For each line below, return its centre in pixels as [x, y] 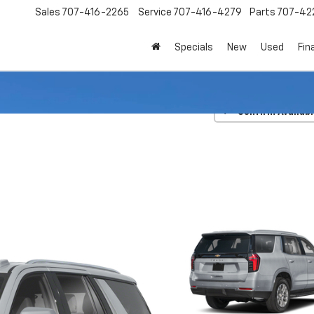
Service [155, 13]
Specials [194, 48]
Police [84, 110]
